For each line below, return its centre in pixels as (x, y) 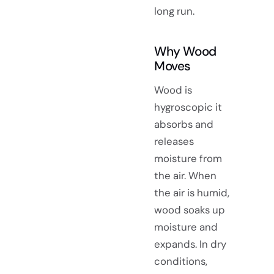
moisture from (188, 159)
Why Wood (185, 51)
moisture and (186, 227)
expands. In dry (190, 244)
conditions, (181, 261)
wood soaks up (190, 210)
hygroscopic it (188, 107)
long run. (174, 11)
